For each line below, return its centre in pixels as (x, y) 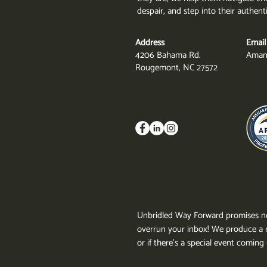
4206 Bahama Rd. (168, 55)
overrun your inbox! (174, 229)
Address (150, 43)
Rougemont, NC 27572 (176, 68)
